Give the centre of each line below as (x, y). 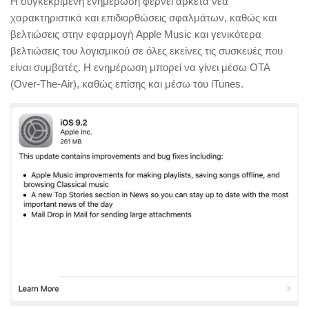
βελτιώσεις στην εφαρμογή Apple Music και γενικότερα (136, 34)
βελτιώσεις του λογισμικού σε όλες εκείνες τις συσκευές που (147, 51)
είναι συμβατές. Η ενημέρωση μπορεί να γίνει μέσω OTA (140, 67)
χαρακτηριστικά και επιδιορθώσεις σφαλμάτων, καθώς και (143, 18)
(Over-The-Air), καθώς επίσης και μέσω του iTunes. (127, 84)
